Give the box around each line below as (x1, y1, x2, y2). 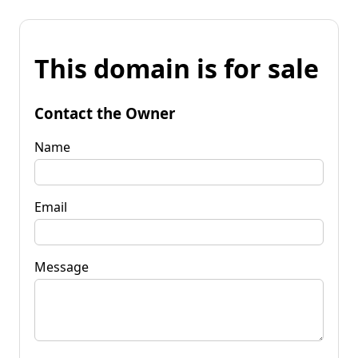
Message (34, 257, 89, 276)
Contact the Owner (34, 102, 175, 123)
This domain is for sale (34, 51, 319, 86)
